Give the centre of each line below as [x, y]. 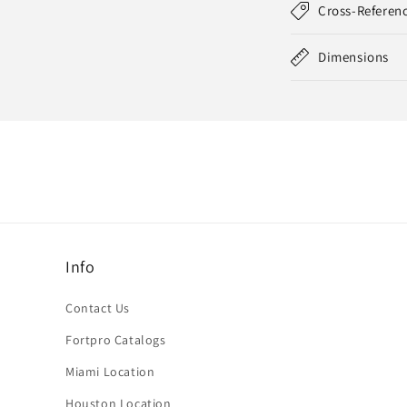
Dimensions [353, 57]
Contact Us [98, 308]
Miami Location [110, 372]
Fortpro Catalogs [116, 340]
